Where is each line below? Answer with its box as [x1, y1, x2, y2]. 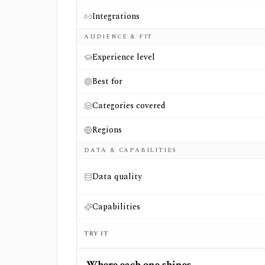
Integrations [92, 10, 140, 22]
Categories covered [92, 99, 166, 112]
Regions [92, 124, 122, 136]
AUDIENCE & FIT [84, 32, 153, 41]
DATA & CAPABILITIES [84, 146, 177, 155]
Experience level [92, 51, 155, 63]
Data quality [92, 170, 142, 183]
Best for [92, 75, 122, 88]
